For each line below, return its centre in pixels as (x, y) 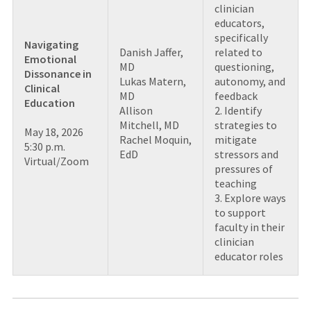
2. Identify (238, 110)
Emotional (50, 59)
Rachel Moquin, (155, 139)
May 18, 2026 (53, 132)
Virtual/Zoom (56, 161)
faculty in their (249, 227)
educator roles (249, 256)
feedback (236, 95)
